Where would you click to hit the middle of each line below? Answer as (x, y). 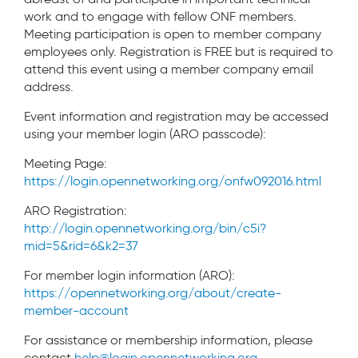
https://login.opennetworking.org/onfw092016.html (173, 181)
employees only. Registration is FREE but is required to (179, 52)
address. (49, 87)
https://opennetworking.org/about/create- (153, 293)
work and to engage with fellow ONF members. (160, 16)
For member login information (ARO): (129, 275)
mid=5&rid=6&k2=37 (81, 246)
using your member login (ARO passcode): (145, 134)
